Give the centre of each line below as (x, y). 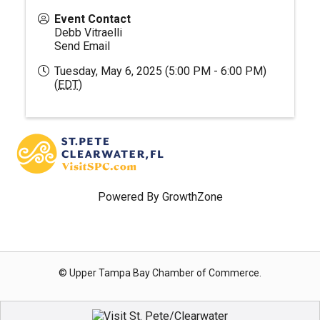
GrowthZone (192, 197)
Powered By (130, 197)
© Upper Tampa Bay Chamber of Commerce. (160, 273)
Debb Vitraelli (88, 32)
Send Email (82, 46)
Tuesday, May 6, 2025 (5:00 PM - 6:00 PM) (160, 71)
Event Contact (92, 19)
